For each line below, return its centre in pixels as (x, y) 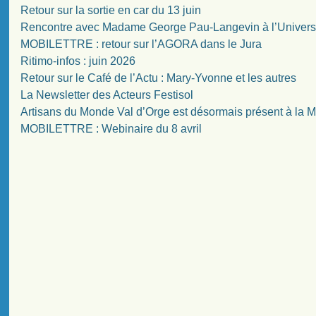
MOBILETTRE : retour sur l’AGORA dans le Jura (141, 44)
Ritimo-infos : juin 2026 (78, 61)
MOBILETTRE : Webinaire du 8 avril (111, 128)
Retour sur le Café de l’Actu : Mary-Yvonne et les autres (159, 78)
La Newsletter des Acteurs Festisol (107, 95)
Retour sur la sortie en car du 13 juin (111, 10)
